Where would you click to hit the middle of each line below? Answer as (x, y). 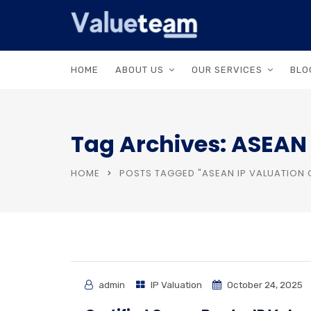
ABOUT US (140, 70)
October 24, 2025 (264, 285)
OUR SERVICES (227, 70)
